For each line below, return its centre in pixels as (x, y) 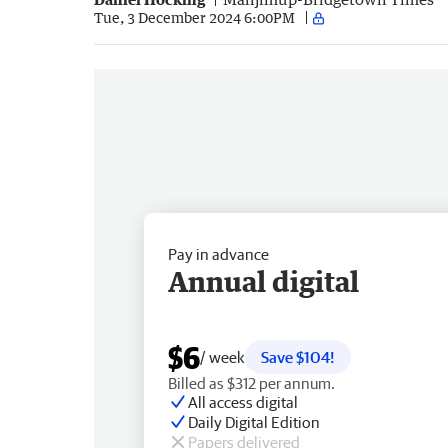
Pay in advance (218, 253)
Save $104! (298, 356)
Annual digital (263, 280)
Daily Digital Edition (254, 421)
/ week (222, 356)
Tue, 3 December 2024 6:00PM (194, 18)
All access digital (243, 401)
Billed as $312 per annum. (251, 382)
